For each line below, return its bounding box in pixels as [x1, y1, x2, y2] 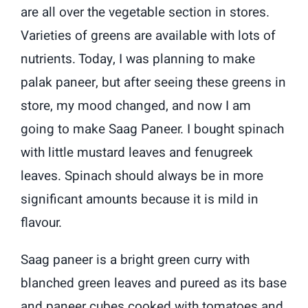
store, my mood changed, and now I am [21, 96, 252, 115]
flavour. [21, 212, 63, 232]
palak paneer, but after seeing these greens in [21, 72, 287, 92]
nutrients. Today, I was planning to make [21, 49, 256, 69]
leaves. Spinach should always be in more [21, 166, 264, 186]
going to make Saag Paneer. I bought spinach [21, 119, 285, 139]
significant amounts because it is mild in [21, 189, 259, 209]
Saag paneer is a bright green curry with [21, 250, 250, 269]
